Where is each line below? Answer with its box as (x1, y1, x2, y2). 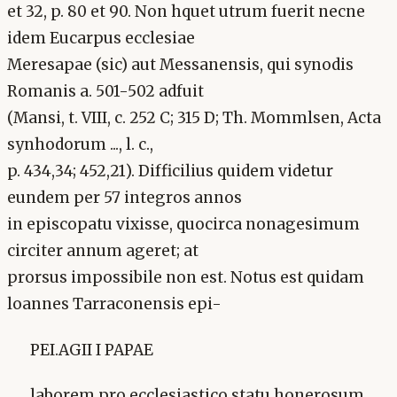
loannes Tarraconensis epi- (7, 294, 222, 315)
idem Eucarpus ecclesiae (7, 28, 195, 49)
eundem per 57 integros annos (7, 188, 242, 208)
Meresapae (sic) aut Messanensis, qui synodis (7, 55, 354, 75)
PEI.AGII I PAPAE (29, 339, 153, 360)
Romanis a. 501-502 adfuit (7, 82, 204, 102)
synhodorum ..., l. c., (7, 135, 153, 155)
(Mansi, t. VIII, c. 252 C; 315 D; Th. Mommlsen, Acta (7, 108, 381, 128)
